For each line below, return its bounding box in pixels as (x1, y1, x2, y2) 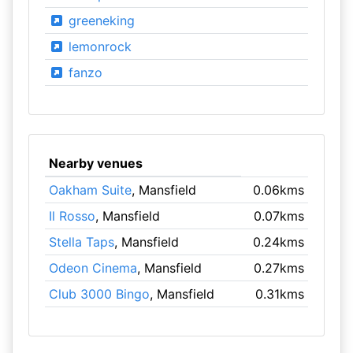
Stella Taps (48, 234, 114, 250)
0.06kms (253, 182, 305, 198)
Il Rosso (48, 208, 95, 224)
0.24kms (253, 234, 305, 250)
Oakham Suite (48, 182, 132, 198)
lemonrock (64, 39, 132, 54)
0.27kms (254, 260, 305, 276)
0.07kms (254, 208, 305, 224)
